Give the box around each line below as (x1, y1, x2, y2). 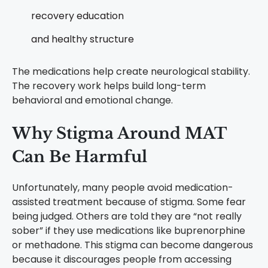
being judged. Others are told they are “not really (12, 209, 242, 224)
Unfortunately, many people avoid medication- (12, 181, 233, 195)
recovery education (31, 9, 124, 23)
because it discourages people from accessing (12, 252, 232, 267)
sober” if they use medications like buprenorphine (12, 224, 245, 238)
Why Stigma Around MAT (12, 124, 227, 144)
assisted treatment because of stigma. (12, 195, 197, 209)
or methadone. (12, 238, 84, 252)
